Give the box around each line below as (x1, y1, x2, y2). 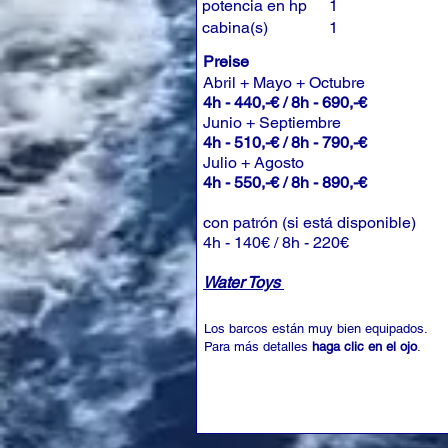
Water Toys (203, 273, 284, 292)
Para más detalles (204, 339, 312, 354)
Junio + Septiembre (203, 113, 345, 132)
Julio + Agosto (203, 153, 308, 172)
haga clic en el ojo (312, 339, 417, 354)
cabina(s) (202, 18, 268, 37)
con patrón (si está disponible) (203, 213, 420, 232)
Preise (203, 52, 249, 71)
